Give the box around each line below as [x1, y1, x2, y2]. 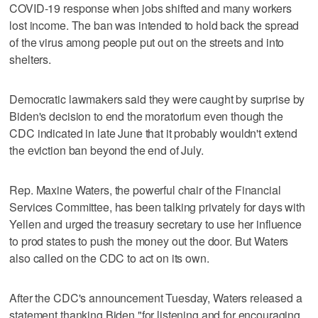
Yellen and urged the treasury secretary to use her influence [9, 215, 302, 232]
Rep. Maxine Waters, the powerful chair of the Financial [9, 181, 281, 198]
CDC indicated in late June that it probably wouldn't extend [9, 124, 298, 141]
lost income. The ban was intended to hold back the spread [9, 16, 300, 33]
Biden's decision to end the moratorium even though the [9, 107, 283, 124]
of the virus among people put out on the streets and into [9, 33, 285, 50]
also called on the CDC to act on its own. [9, 249, 209, 266]
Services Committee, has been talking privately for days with [9, 198, 305, 215]
